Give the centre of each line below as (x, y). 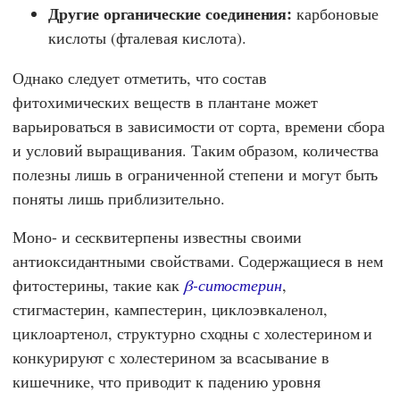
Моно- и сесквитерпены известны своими (158, 237)
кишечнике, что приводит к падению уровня (167, 382)
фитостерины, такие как (98, 285)
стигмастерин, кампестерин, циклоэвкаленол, (170, 309)
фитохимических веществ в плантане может (165, 102)
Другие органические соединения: (171, 14)
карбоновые (335, 14)
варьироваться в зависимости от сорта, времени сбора (199, 126)
